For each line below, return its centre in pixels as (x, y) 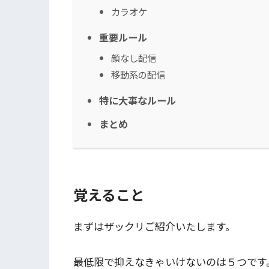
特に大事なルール (138, 100)
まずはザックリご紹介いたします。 (154, 226)
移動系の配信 (138, 74)
